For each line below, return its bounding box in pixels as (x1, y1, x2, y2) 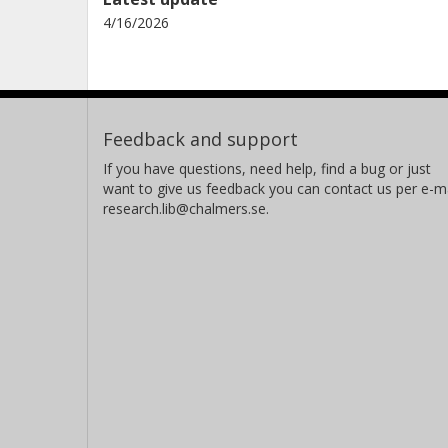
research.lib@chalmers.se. (103, 199, 269, 218)
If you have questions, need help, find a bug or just (103, 159, 431, 178)
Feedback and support (103, 127, 298, 151)
